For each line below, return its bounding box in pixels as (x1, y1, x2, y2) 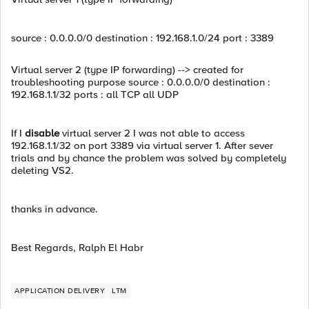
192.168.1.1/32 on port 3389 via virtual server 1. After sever (11, 139, 273, 152)
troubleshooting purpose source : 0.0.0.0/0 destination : (11, 76, 270, 88)
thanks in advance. (11, 203, 98, 215)
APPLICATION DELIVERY (14, 286, 105, 295)
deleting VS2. (11, 164, 74, 177)
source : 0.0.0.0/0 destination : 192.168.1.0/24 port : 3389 (11, 32, 274, 44)
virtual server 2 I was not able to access (59, 127, 245, 139)
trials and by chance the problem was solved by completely (11, 152, 286, 164)
